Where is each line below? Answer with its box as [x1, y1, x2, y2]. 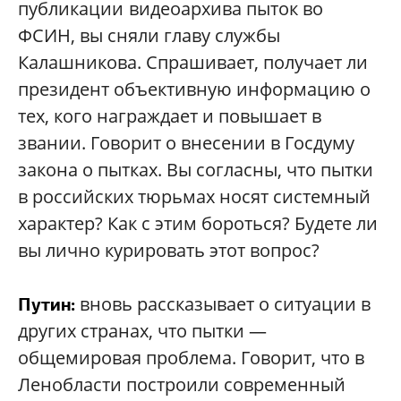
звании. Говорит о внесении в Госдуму [18, 131, 354, 155]
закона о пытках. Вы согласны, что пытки [18, 158, 373, 182]
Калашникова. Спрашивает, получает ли [18, 50, 368, 74]
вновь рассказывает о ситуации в [75, 292, 371, 316]
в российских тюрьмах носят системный [18, 184, 371, 209]
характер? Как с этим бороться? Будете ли [18, 211, 378, 235]
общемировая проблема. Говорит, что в [18, 346, 364, 370]
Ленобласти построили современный [18, 372, 346, 397]
